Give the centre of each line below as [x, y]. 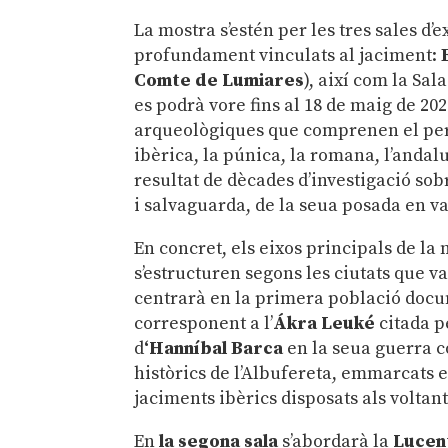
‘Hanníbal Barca [214, 349]
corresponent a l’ [204, 324]
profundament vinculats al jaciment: [288, 56]
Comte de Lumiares [219, 81]
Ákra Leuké [324, 324]
